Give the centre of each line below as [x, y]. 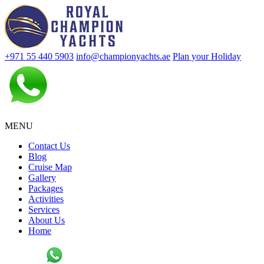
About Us [47, 220]
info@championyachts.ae [123, 56]
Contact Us [49, 146]
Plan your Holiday [207, 56]
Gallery [42, 178]
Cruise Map [50, 167]
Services [44, 209]
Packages [46, 188]
